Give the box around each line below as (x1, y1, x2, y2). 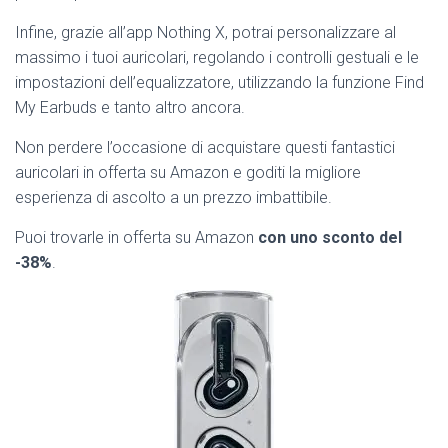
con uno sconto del (258, 228, 402, 248)
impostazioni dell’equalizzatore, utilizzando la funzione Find (15, 73, 424, 93)
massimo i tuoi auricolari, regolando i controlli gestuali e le (15, 48, 419, 68)
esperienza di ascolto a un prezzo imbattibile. (15, 188, 332, 208)
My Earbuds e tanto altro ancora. (15, 98, 245, 118)
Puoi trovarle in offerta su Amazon (15, 228, 258, 248)
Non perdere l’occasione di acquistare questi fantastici (15, 138, 395, 158)
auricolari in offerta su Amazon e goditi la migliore (15, 163, 361, 183)
